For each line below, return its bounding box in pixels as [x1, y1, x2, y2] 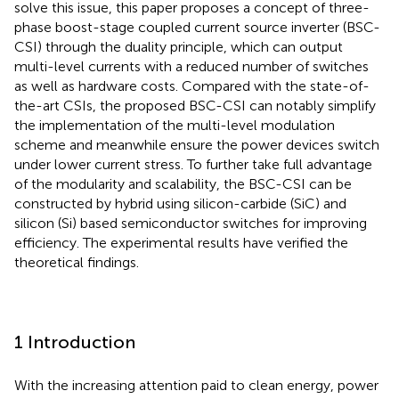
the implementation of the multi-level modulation [14, 116, 335, 134]
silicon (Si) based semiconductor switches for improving [14, 214, 367, 232]
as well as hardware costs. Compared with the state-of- [14, 77, 370, 94]
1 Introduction [14, 330, 135, 353]
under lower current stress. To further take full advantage [14, 155, 372, 173]
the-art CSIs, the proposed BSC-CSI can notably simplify [14, 96, 376, 114]
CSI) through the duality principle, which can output [14, 37, 343, 55]
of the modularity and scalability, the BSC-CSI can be [14, 175, 352, 192]
